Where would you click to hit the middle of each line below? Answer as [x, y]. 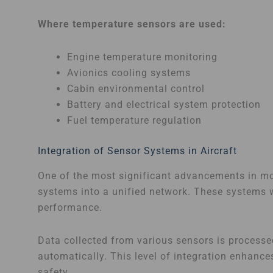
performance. [70, 207]
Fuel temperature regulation [134, 120]
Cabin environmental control [136, 88]
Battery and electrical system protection [164, 104]
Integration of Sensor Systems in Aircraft [137, 151]
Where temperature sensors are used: [132, 24]
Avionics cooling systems [129, 73]
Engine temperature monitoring [142, 57]
